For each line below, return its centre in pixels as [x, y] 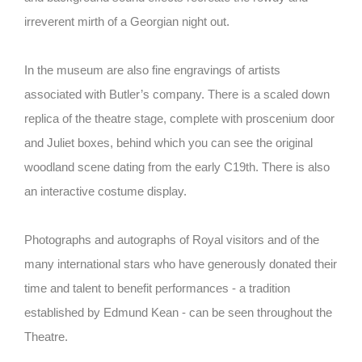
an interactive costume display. [105, 192]
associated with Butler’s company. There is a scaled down [177, 95]
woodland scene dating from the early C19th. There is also [177, 167]
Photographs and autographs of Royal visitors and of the [172, 240]
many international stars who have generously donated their [181, 264]
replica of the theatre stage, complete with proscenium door [179, 119]
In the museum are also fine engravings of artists [152, 70]
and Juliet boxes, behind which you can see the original [168, 143]
